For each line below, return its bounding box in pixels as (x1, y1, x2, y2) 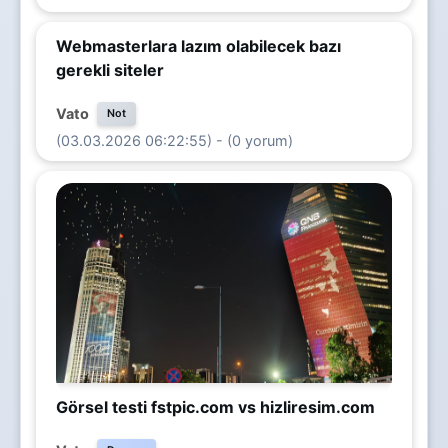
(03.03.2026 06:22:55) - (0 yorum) (56, 131, 293, 149)
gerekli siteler (56, 59, 164, 80)
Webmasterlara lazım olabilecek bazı (56, 35, 341, 56)
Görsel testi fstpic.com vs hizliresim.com (56, 396, 375, 417)
